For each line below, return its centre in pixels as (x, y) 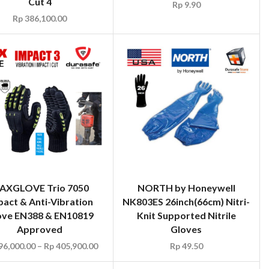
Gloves (186, 229)
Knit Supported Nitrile (186, 215)
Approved (40, 229)
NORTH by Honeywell (186, 187)
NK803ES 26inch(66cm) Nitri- (186, 201)
